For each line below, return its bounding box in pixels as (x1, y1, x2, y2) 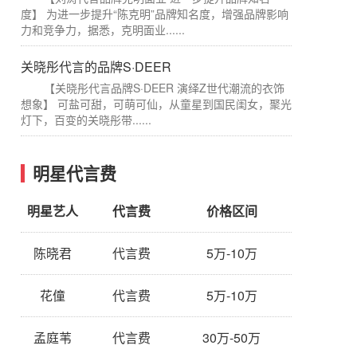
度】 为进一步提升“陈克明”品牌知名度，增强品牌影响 (21, 6, 288, 22)
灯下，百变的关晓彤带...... (21, 112, 151, 127)
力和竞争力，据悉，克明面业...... (21, 22, 185, 37)
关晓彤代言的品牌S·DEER (21, 57, 171, 76)
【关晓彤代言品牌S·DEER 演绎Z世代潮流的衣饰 (44, 80, 284, 96)
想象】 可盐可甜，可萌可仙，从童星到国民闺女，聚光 (21, 96, 292, 112)
